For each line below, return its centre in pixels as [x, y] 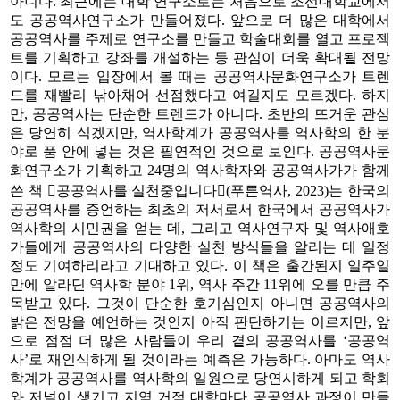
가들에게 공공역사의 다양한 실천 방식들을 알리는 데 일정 [200, 246]
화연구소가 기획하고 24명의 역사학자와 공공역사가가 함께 [200, 170]
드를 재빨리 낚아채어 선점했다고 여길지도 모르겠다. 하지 [200, 95]
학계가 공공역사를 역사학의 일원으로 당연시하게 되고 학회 [200, 378]
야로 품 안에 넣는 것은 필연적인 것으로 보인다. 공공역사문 [200, 151]
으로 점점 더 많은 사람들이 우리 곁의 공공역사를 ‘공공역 [200, 340]
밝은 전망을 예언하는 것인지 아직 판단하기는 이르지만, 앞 [200, 321]
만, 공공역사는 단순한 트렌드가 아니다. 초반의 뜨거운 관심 [200, 113]
